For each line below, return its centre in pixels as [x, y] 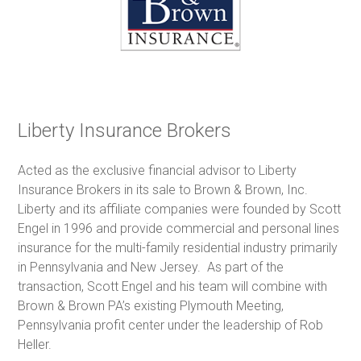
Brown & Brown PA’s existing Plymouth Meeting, [151, 305]
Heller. [37, 344]
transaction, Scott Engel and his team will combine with [173, 286]
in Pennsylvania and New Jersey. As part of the [151, 267]
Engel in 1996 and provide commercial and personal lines [179, 228]
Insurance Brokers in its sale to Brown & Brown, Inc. [165, 189]
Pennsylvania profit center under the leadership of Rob [171, 325]
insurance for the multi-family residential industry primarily [178, 247]
